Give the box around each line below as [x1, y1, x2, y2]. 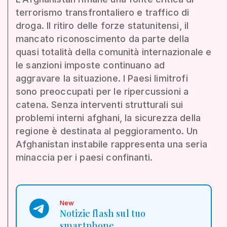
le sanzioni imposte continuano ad [16, 59, 165, 70]
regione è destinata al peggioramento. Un [16, 125, 198, 136]
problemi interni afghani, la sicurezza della [16, 112, 201, 123]
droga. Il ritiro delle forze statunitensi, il [16, 20, 189, 31]
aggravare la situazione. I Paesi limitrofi [16, 72, 188, 84]
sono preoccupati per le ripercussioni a [16, 86, 189, 97]
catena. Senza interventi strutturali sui [16, 99, 183, 110]
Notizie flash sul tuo [60, 207, 146, 219]
